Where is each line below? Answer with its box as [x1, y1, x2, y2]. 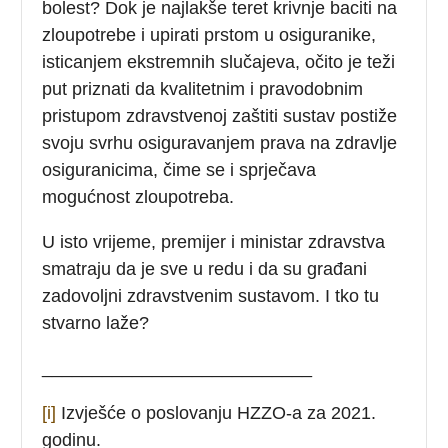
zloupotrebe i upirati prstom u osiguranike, [42, 24, 377, 45]
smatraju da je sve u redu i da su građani [42, 258, 368, 279]
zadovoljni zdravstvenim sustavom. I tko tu [42, 285, 380, 306]
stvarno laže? [42, 312, 150, 333]
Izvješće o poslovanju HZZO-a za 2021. [56, 402, 377, 423]
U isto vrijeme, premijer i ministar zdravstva [42, 231, 386, 252]
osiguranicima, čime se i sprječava [42, 159, 317, 180]
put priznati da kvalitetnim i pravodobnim [42, 78, 364, 99]
